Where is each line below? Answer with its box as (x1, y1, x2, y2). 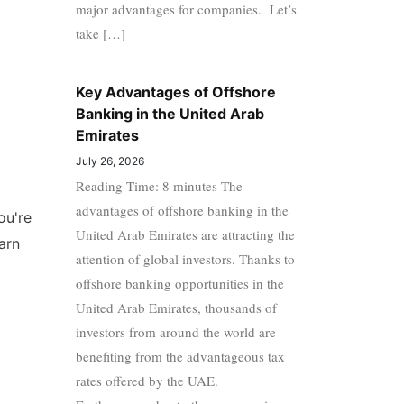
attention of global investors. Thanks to (75, 249, 295, 268)
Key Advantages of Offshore (75, 82, 276, 101)
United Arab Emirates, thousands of (75, 298, 277, 317)
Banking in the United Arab (75, 104, 264, 123)
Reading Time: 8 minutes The (75, 176, 243, 195)
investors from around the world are (75, 322, 276, 341)
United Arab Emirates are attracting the (75, 225, 295, 243)
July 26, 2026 (75, 153, 144, 168)
